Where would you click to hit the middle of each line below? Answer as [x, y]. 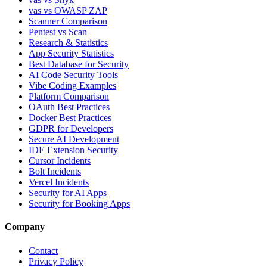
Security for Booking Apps [79, 204]
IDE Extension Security [73, 150]
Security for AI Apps [68, 193]
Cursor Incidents [60, 161]
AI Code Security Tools [73, 75]
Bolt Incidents [55, 172]
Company [25, 227]
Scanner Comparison [68, 21]
